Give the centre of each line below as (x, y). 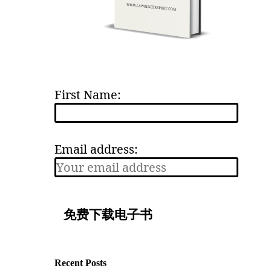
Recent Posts (80, 263)
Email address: (96, 149)
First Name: (87, 95)
